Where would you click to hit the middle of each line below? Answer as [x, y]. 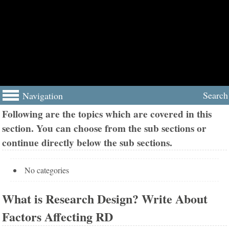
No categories [47, 170]
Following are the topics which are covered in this [107, 114]
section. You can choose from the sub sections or [105, 129]
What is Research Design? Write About [105, 199]
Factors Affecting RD [58, 217]
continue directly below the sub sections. [87, 143]
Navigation [43, 95]
